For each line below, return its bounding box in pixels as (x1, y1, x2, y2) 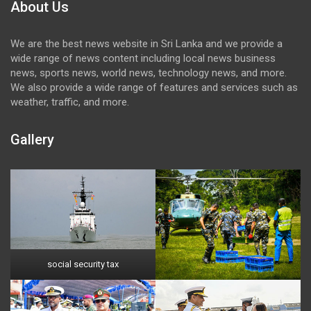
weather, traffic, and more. (10, 96, 129, 109)
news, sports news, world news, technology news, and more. (10, 67, 287, 80)
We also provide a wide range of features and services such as (10, 81, 298, 94)
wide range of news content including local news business (10, 52, 276, 65)
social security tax (47, 259, 119, 270)
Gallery (10, 131, 54, 149)
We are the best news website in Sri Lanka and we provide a (10, 37, 283, 51)
